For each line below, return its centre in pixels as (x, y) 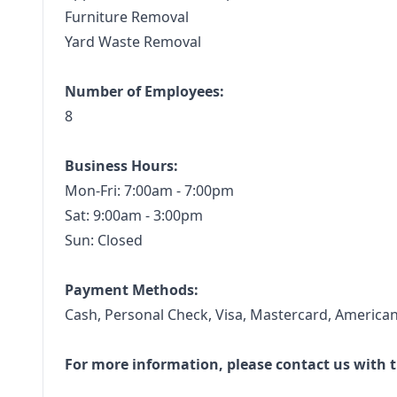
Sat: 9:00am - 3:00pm (134, 215)
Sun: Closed (104, 240)
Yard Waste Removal (133, 42)
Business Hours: (121, 166)
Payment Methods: (132, 290)
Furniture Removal (127, 17)
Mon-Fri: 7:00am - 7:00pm (149, 191)
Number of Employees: (144, 91)
